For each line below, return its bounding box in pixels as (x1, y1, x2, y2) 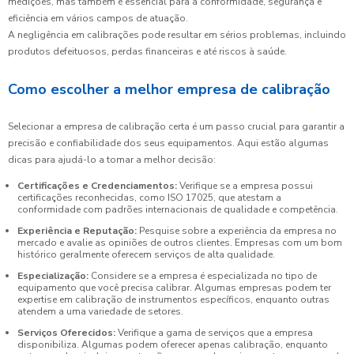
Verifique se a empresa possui (177, 179, 313, 192)
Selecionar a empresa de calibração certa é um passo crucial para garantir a (8, 119, 345, 133)
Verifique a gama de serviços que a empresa (115, 326, 313, 339)
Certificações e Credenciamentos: (17, 179, 177, 192)
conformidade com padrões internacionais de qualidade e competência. (17, 202, 338, 216)
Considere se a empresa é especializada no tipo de (88, 269, 317, 282)
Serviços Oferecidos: (17, 326, 115, 339)
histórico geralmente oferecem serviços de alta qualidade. (17, 247, 275, 261)
